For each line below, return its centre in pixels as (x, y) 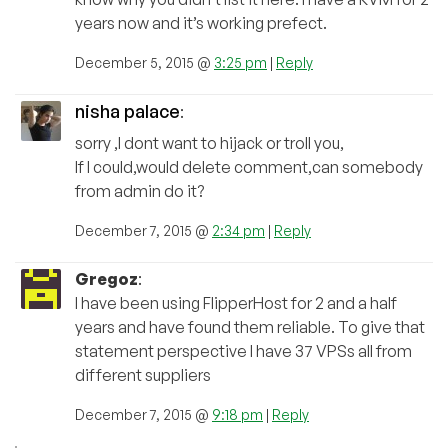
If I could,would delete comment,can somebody (249, 166)
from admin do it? (139, 190)
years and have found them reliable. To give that (250, 326)
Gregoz (106, 278)
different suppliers (143, 374)
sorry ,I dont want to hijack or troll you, (209, 142)
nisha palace (127, 110)
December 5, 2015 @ (144, 62)
